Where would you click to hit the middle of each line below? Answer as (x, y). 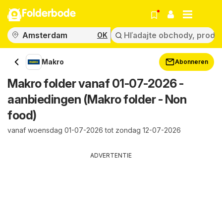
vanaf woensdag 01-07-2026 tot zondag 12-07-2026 (94, 130)
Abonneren (192, 62)
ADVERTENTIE (111, 155)
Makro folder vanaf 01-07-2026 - (96, 83)
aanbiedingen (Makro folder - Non (97, 99)
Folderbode (49, 14)
